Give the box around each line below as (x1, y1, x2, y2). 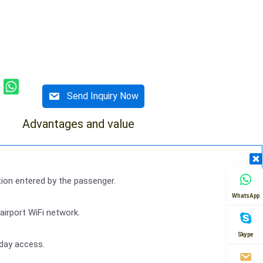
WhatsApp (231, 192, 259, 199)
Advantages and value (22, 117, 134, 131)
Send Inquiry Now (66, 90, 139, 102)
